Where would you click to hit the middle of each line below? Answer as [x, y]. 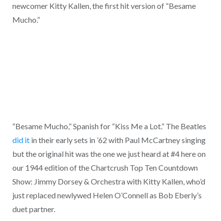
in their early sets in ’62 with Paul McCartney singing [117, 140]
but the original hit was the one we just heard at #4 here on [109, 153]
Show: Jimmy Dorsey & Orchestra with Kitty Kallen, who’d [109, 181]
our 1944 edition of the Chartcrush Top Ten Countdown [105, 167]
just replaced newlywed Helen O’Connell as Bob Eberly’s [107, 195]
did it [21, 140]
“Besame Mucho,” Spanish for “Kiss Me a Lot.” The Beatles [109, 126]
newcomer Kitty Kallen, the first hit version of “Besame [104, 6]
